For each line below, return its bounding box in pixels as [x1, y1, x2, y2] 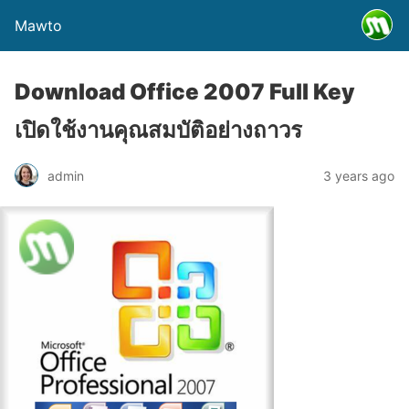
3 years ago [323, 167, 394, 184]
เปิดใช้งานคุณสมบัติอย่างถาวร [15, 117, 302, 143]
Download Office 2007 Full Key [15, 79, 355, 105]
